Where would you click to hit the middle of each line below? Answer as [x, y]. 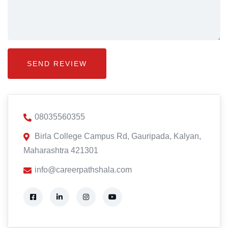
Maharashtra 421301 [61, 150]
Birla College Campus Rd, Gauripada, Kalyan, [118, 136]
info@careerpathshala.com [83, 169]
